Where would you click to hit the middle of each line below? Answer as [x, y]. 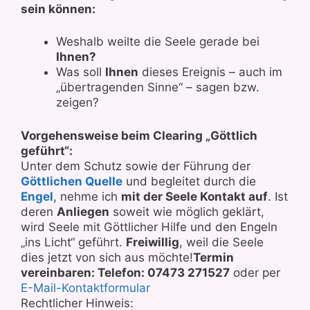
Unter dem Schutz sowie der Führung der [136, 166]
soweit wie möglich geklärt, [187, 211]
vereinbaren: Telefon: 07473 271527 [125, 272]
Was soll [81, 72]
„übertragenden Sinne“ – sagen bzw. [158, 87]
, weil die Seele [221, 242]
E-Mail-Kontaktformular [85, 288]
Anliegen [83, 211]
